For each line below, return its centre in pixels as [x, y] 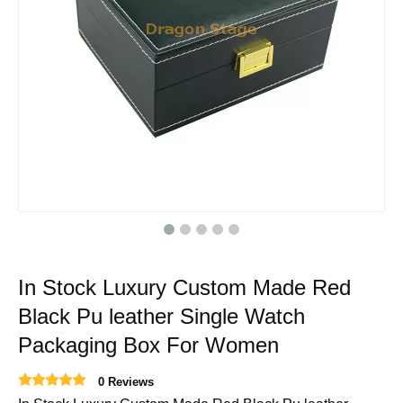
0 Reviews [126, 382]
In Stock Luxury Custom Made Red [184, 287]
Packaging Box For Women [148, 345]
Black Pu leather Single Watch [161, 316]
